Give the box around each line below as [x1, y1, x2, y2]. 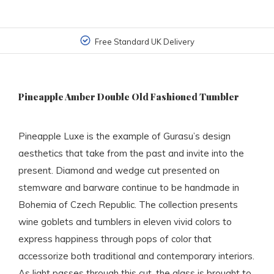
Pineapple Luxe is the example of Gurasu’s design [18, 130, 231, 143]
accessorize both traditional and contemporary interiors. [18, 250, 254, 262]
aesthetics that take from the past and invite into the [18, 147, 244, 160]
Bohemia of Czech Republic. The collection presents [18, 199, 238, 211]
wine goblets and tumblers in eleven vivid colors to [18, 216, 232, 228]
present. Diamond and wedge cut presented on [18, 165, 220, 177]
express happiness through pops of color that [18, 233, 212, 245]
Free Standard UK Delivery [94, 37, 194, 47]
